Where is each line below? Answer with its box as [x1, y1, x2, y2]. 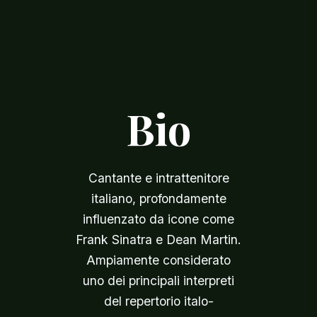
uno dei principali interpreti [83, 273, 234, 288]
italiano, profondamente [91, 191, 226, 206]
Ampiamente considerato [86, 253, 231, 267]
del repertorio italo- [103, 294, 214, 309]
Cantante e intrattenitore [88, 171, 229, 185]
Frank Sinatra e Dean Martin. [76, 232, 241, 247]
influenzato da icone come [83, 212, 234, 226]
